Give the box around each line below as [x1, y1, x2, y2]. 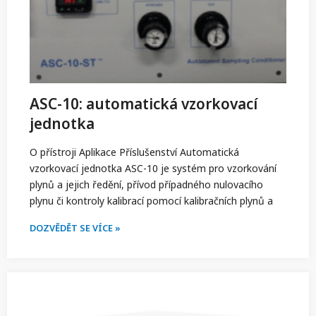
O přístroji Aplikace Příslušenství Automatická [30, 145, 239, 159]
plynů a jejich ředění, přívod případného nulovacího [30, 178, 263, 192]
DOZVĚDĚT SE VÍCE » [30, 221, 121, 235]
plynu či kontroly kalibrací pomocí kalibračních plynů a [30, 194, 273, 208]
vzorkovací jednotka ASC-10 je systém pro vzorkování [30, 162, 276, 176]
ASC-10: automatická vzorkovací [30, 94, 257, 114]
